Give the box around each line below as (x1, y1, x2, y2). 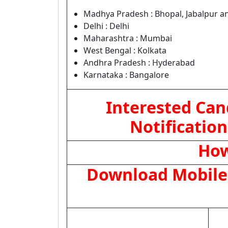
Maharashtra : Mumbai (83, 33, 172, 44)
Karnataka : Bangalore (83, 69, 169, 80)
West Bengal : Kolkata (83, 45, 166, 56)
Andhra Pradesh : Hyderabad (83, 57, 195, 68)
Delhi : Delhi (83, 20, 129, 32)
